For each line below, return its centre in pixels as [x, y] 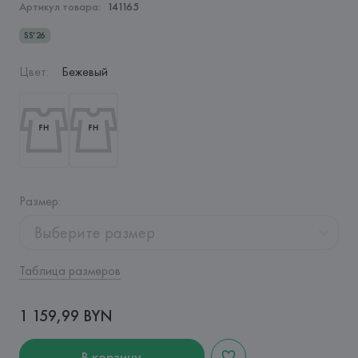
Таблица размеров [70, 270]
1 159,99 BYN [66, 316]
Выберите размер [94, 233]
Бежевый [84, 72]
